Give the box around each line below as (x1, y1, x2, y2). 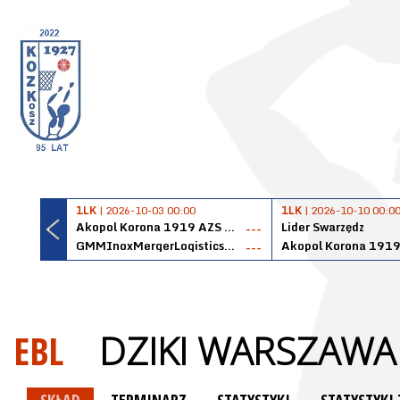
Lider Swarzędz (281, 217, 364, 237)
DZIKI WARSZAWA (99, 325, 396, 376)
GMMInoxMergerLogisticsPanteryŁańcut (224, 236, 235, 255)
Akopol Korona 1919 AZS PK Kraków (224, 217, 235, 237)
